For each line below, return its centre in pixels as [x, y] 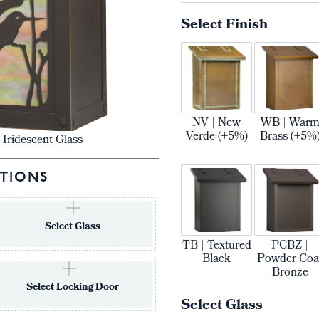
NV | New [216, 124]
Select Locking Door [72, 288]
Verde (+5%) [216, 137]
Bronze [290, 273]
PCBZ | [290, 246]
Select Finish [224, 26]
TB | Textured [216, 246]
